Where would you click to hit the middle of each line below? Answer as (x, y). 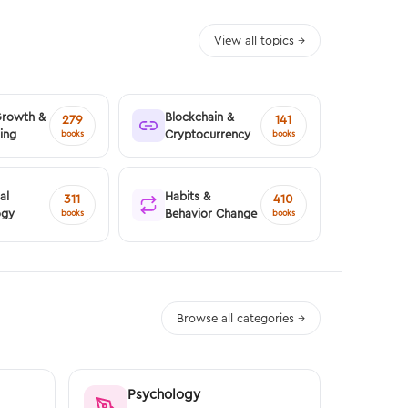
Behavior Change (210, 213)
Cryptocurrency (207, 134)
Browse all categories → (241, 318)
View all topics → (260, 41)
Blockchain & (199, 117)
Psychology (163, 394)
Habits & (187, 195)
